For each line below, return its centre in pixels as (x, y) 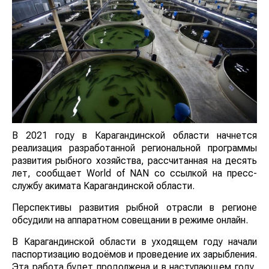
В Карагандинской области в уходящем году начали (134, 242)
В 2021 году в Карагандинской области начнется (134, 136)
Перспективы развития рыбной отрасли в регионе (134, 208)
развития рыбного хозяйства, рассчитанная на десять (134, 161)
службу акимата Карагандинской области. (103, 186)
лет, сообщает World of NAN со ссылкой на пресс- (134, 174)
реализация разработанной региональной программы (134, 148)
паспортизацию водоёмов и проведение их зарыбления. (134, 255)
